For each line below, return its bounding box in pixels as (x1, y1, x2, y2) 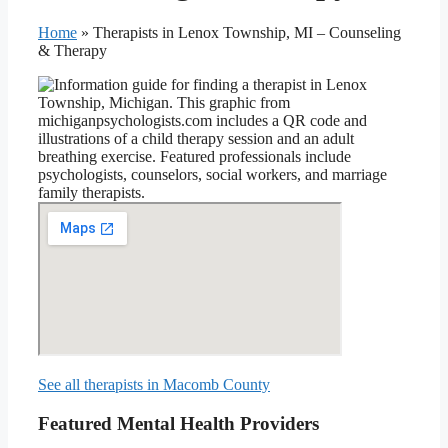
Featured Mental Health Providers (38, 412, 319, 434)
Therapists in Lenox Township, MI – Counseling (93, 23, 401, 41)
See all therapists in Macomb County (38, 375, 270, 393)
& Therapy (38, 41, 107, 59)
